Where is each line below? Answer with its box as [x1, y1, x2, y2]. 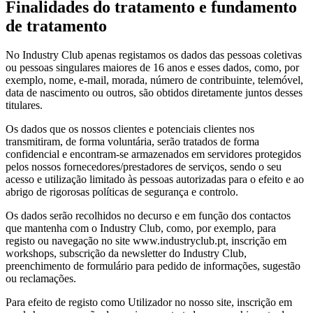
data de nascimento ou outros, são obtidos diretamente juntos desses [6, 87, 303, 99]
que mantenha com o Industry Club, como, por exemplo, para [6, 222, 276, 235]
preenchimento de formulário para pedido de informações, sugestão [6, 260, 300, 272]
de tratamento [6, 16, 107, 35]
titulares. [6, 99, 43, 112]
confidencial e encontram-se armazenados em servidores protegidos [6, 148, 301, 161]
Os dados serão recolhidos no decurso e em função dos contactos [6, 210, 291, 222]
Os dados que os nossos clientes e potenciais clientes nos [6, 123, 254, 136]
